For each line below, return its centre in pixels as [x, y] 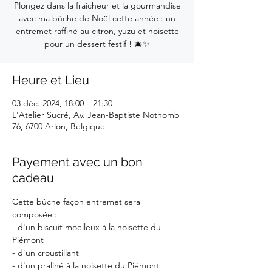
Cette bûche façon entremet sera [77, 202]
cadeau [33, 178]
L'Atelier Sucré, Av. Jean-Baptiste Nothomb [96, 115]
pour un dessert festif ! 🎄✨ [97, 44]
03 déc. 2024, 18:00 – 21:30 [62, 103]
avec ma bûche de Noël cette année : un [97, 18]
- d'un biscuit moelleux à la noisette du [88, 227]
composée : [35, 214]
